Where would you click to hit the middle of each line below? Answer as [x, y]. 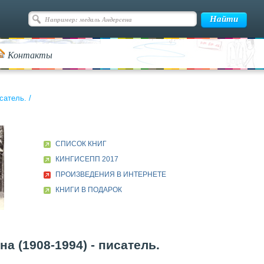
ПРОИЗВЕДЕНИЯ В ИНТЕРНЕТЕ [110, 174]
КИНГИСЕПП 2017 [87, 159]
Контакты [30, 55]
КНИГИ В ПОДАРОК [88, 190]
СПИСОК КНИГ [81, 144]
